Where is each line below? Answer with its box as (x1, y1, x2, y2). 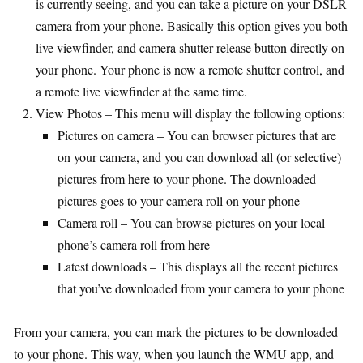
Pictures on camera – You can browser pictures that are (58, 126, 336, 143)
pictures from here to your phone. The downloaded (58, 169, 316, 187)
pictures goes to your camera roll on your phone (58, 191, 300, 209)
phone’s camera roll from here (58, 235, 210, 253)
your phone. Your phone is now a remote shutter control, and (36, 60, 344, 78)
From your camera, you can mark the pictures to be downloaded (14, 322, 338, 340)
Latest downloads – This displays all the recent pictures (58, 257, 338, 275)
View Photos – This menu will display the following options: (36, 104, 345, 122)
